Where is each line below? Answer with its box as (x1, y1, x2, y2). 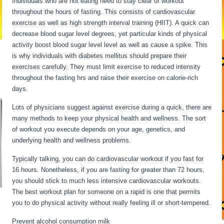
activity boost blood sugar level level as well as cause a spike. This (12, 41, 208, 48)
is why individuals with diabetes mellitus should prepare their (12, 52, 187, 59)
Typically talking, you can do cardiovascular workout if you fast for (12, 155, 204, 162)
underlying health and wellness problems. (12, 136, 135, 144)
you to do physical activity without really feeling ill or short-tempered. (12, 199, 211, 206)
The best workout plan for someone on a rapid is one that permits (12, 188, 201, 195)
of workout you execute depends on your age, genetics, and (12, 125, 185, 133)
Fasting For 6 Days (135, 136, 191, 144)
